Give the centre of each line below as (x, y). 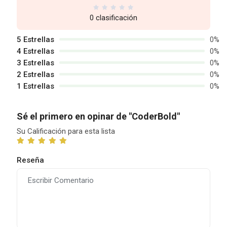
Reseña (30, 160)
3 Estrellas (35, 63)
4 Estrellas (35, 51)
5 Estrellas (35, 39)
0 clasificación (113, 17)
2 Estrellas (35, 74)
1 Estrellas (35, 86)
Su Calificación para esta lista (66, 131)
